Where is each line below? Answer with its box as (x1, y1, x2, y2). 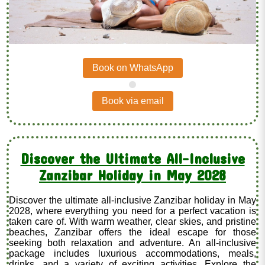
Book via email (101, 95, 164, 106)
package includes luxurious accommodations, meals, (9, 248, 256, 258)
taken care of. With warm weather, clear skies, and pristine (9, 216, 256, 227)
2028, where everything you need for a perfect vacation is (9, 205, 256, 216)
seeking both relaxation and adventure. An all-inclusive (9, 237, 256, 248)
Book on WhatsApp (92, 62, 173, 73)
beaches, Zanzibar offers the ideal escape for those (9, 227, 256, 237)
